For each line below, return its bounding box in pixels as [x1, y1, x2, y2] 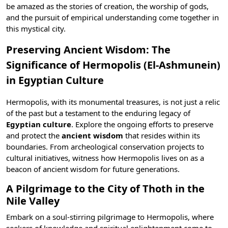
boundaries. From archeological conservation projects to [6, 141, 204, 152]
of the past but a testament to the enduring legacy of [6, 108, 190, 118]
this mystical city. [6, 23, 66, 34]
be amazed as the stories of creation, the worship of [6, 1, 189, 11]
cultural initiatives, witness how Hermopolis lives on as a [6, 153, 204, 163]
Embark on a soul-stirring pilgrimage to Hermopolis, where [6, 212, 214, 222]
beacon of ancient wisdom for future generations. [6, 164, 180, 174]
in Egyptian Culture [6, 73, 104, 87]
